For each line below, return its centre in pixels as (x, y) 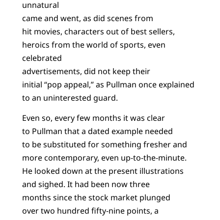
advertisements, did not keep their (86, 71)
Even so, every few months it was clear (93, 118)
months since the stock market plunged (96, 197)
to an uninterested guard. (70, 97)
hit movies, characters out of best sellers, (98, 31)
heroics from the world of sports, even (94, 44)
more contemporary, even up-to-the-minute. (104, 157)
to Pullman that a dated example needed (97, 131)
